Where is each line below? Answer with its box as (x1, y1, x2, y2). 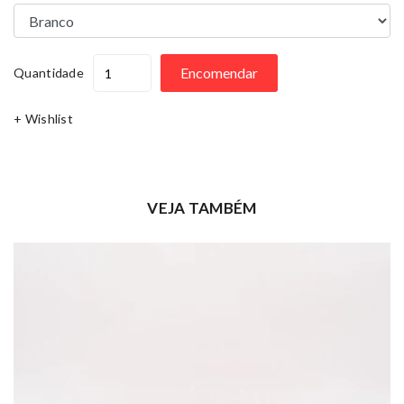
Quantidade (14, 65, 84, 81)
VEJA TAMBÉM (147, 198, 257, 218)
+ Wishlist (14, 111, 73, 127)
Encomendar (180, 64, 258, 82)
